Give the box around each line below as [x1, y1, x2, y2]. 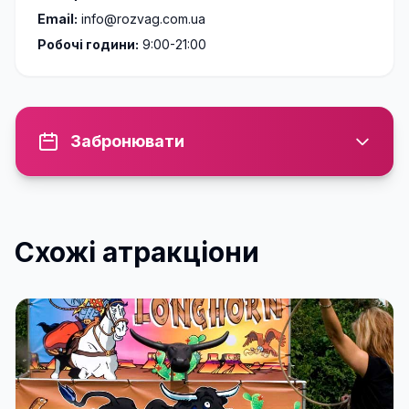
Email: [37, 11, 78, 26]
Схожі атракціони [15, 236, 259, 268]
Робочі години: [37, 37, 139, 52]
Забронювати [70, 131, 184, 151]
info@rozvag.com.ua [78, 11, 205, 26]
